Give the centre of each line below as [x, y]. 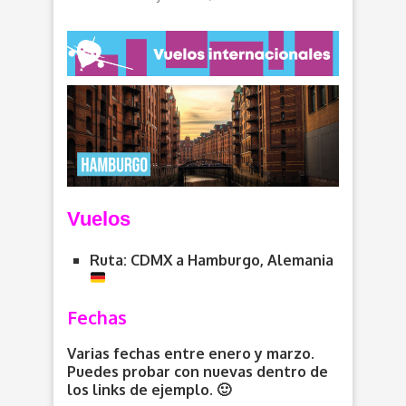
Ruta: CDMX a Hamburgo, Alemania [212, 260]
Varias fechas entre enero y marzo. [191, 353]
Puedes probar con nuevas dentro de [198, 371]
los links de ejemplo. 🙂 [149, 389]
